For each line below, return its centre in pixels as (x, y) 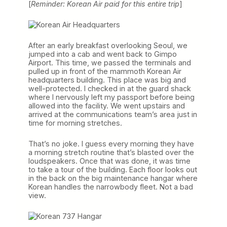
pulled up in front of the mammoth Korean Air (105, 71)
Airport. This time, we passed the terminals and (110, 62)
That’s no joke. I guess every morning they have (111, 143)
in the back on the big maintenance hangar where (113, 178)
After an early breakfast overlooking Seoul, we (108, 45)
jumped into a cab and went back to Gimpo (103, 54)
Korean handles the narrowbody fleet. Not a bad (111, 186)
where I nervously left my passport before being (111, 97)
